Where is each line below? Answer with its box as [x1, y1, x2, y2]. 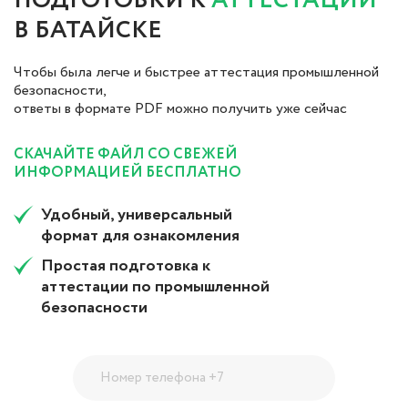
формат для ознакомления [41, 223, 240, 248]
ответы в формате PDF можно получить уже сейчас [14, 97, 347, 119]
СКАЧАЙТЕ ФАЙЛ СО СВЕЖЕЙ [14, 143, 238, 165]
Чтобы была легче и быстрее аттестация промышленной [14, 61, 379, 83]
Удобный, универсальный [41, 202, 232, 227]
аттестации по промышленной [41, 274, 270, 299]
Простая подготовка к [41, 253, 210, 278]
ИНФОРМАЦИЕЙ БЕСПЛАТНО [14, 161, 241, 183]
